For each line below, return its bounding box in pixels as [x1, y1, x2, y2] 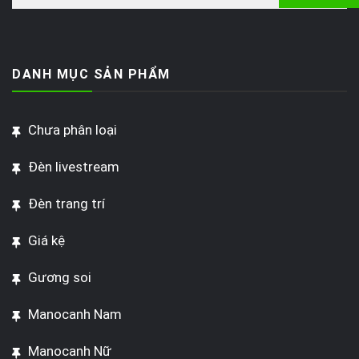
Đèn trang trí [28, 196, 105, 212]
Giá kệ [28, 232, 65, 249]
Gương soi [28, 269, 91, 286]
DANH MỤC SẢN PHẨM [12, 67, 171, 83]
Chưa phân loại [28, 122, 117, 139]
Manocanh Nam [28, 306, 122, 323]
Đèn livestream [28, 159, 119, 175]
